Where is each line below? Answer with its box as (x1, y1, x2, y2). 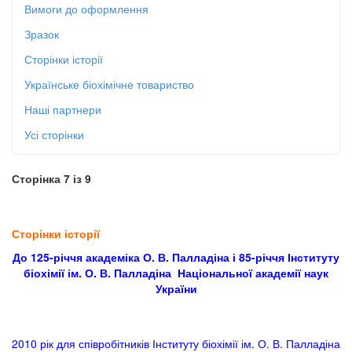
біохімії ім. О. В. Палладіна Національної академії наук (24, 265, 328, 280)
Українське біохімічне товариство (24, 76, 194, 92)
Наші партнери (24, 101, 101, 117)
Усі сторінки (24, 126, 84, 142)
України (155, 280, 197, 296)
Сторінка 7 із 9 (12, 170, 91, 186)
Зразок (24, 26, 59, 42)
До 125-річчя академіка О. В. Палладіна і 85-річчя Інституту (13, 249, 339, 265)
